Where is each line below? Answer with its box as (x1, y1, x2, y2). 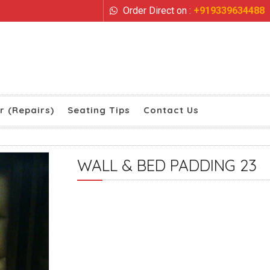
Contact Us (143, 104, 199, 116)
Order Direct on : (121, 5, 193, 16)
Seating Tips (67, 104, 130, 116)
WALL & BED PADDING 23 (77, 155, 257, 175)
